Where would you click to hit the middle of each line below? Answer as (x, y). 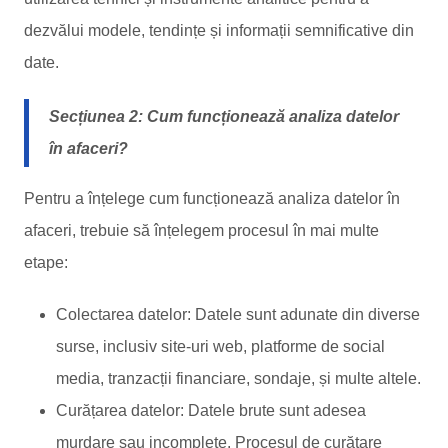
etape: (46, 262)
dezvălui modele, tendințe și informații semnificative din (219, 30)
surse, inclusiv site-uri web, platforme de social (220, 346)
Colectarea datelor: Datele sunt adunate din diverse (238, 314)
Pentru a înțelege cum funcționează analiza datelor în (212, 198)
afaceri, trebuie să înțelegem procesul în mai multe (201, 230)
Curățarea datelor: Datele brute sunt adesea (211, 410)
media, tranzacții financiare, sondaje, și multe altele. (238, 378)
